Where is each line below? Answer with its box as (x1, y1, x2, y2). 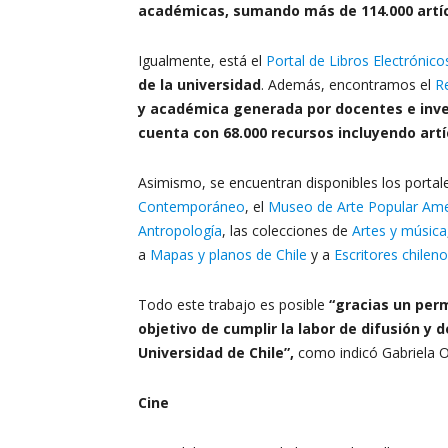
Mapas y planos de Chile (150, 245, 307, 264)
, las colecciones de (222, 221, 352, 240)
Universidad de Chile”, (138, 343, 298, 362)
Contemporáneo (138, 197, 245, 216)
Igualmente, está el (138, 51, 266, 70)
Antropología (138, 221, 222, 240)
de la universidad (138, 75, 261, 94)
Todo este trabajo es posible (138, 295, 329, 314)
